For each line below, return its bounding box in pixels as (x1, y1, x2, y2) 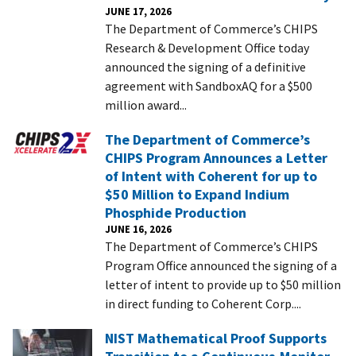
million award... (105, 96, 187, 113)
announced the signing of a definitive (105, 58, 306, 75)
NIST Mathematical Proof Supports (105, 328, 327, 347)
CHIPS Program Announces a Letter (105, 148, 327, 167)
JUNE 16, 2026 (105, 222, 172, 235)
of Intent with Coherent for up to (105, 166, 317, 185)
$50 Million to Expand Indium (105, 184, 289, 203)
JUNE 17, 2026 (105, 4, 172, 17)
